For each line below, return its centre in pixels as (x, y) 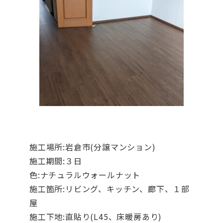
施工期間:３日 (56, 161)
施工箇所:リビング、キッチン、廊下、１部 (109, 189)
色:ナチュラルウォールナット (85, 175)
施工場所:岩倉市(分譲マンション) (92, 147)
